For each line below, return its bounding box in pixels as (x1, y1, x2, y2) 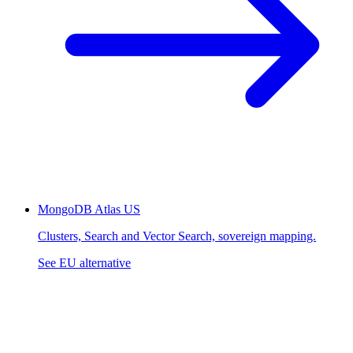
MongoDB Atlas (38, 203, 121, 217)
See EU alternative (38, 256, 131, 270)
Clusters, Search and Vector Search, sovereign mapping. (38, 229, 316, 243)
